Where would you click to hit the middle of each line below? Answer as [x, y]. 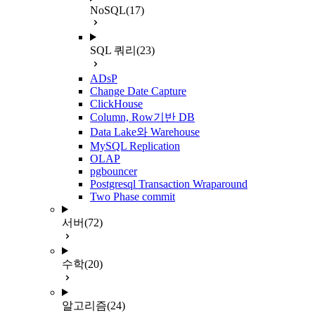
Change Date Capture [138, 91]
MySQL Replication [135, 146]
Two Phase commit [133, 197]
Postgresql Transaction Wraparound [169, 184]
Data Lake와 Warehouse [145, 132]
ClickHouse [116, 104]
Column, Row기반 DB [142, 117]
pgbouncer [114, 171]
